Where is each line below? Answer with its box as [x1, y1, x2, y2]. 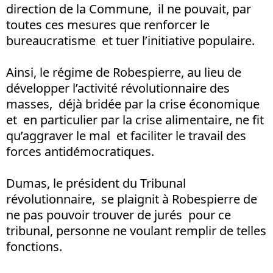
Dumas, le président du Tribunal [6, 174, 186, 191]
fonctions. [6, 238, 62, 255]
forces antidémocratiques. [6, 143, 154, 160]
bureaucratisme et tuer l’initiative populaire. [6, 32, 255, 49]
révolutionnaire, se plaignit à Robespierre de [6, 190, 257, 207]
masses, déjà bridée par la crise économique [6, 95, 260, 112]
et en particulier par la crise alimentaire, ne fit [6, 111, 264, 128]
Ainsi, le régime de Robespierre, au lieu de [6, 63, 244, 80]
